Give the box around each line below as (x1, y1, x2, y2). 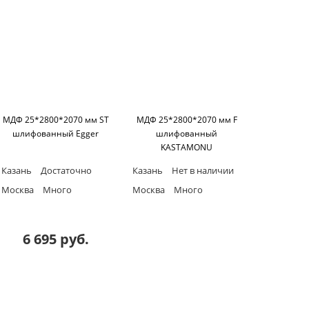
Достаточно (38, 164, 92, 177)
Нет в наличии (169, 164, 234, 177)
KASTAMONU (161, 141, 213, 154)
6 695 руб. (22, 230, 89, 249)
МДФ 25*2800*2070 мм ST (2, 114, 109, 126)
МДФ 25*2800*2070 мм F (136, 114, 237, 126)
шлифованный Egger (12, 128, 99, 140)
